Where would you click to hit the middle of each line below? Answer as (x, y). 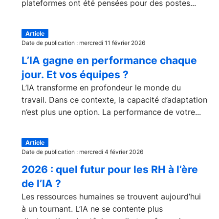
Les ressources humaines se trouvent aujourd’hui (111, 197)
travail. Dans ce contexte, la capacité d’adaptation (114, 100)
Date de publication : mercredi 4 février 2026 (82, 152)
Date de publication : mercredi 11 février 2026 (83, 43)
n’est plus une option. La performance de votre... (111, 112)
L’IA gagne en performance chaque (109, 60)
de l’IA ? (41, 184)
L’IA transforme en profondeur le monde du (101, 88)
